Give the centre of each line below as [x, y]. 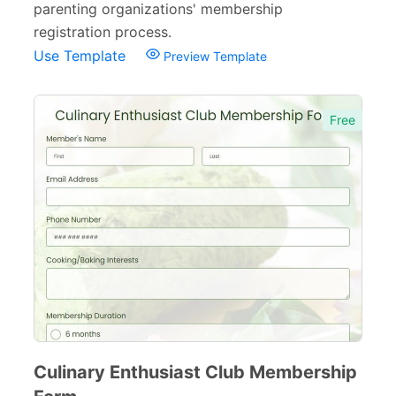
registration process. [103, 32]
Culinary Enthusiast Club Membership [195, 372]
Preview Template [213, 56]
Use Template [82, 56]
